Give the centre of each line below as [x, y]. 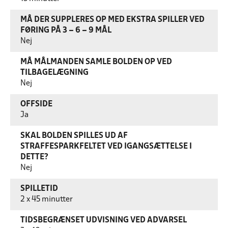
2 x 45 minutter [47, 199]
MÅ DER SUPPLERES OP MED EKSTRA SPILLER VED [112, 20]
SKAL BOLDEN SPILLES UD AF [74, 136]
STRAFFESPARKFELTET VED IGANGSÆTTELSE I [106, 147]
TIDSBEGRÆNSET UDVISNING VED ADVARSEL [104, 220]
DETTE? [34, 157]
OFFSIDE [36, 104]
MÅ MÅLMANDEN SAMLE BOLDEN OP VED [96, 62]
